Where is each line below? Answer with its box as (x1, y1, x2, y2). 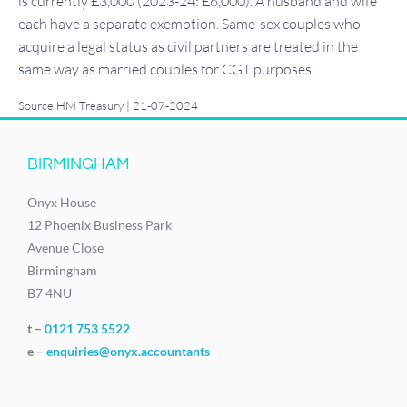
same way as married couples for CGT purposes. (18, 60, 314, 79)
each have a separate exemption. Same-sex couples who (18, 15, 361, 34)
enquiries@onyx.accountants (46, 343, 210, 360)
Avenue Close (27, 239, 104, 255)
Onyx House (27, 194, 96, 210)
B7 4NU (27, 284, 72, 301)
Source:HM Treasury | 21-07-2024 (18, 97, 198, 113)
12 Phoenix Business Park (27, 216, 172, 233)
